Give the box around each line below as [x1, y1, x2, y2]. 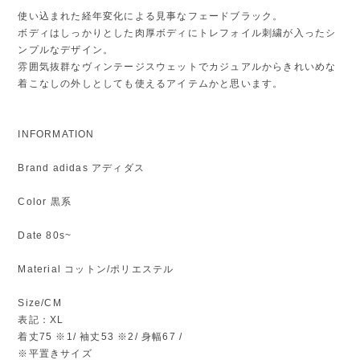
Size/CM [18, 297, 62, 309]
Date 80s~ [18, 229, 72, 241]
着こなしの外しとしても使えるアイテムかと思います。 [18, 77, 284, 89]
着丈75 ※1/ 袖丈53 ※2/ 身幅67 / [18, 330, 183, 342]
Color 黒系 [18, 195, 72, 207]
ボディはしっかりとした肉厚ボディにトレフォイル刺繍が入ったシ [18, 27, 337, 39]
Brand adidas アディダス [18, 162, 145, 174]
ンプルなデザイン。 [18, 43, 114, 55]
